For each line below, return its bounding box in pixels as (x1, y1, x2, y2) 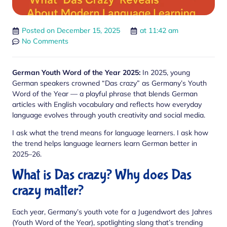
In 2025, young (140, 68, 190, 77)
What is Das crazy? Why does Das (12, 166, 192, 183)
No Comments (22, 36, 68, 46)
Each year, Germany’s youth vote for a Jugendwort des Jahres (12, 207, 212, 216)
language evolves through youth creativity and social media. (12, 110, 205, 120)
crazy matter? (12, 181, 84, 199)
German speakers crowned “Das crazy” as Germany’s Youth (12, 79, 207, 88)
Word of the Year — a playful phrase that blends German (12, 89, 198, 98)
